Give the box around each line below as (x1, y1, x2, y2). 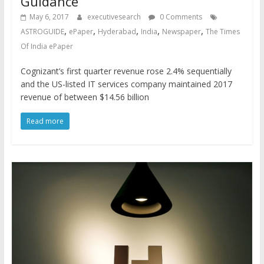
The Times (205, 26, 240, 37)
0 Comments (157, 11, 202, 22)
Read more (26, 115, 64, 126)
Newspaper (161, 26, 201, 37)
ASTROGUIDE (20, 26, 64, 37)
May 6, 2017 (29, 11, 69, 22)
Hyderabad (97, 26, 136, 37)
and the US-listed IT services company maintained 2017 (20, 78, 232, 90)
